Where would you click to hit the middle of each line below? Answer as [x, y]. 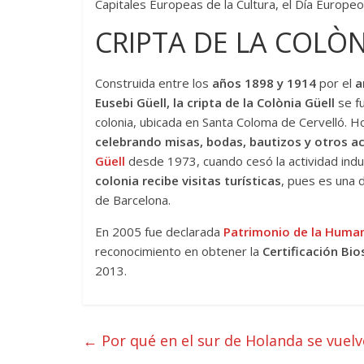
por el [337, 82]
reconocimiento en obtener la [179, 251]
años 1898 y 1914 [264, 82]
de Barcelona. [133, 199]
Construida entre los [152, 82]
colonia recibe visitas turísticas [188, 180]
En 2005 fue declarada [159, 231]
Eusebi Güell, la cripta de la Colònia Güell [217, 102]
